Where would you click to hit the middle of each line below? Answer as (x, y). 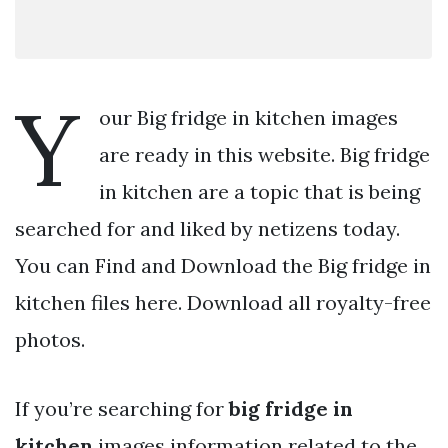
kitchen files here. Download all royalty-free (223, 302)
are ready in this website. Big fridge (264, 154)
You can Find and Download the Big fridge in (223, 265)
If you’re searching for (122, 408)
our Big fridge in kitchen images (248, 117)
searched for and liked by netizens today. (207, 228)
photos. (50, 339)
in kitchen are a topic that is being (259, 191)
